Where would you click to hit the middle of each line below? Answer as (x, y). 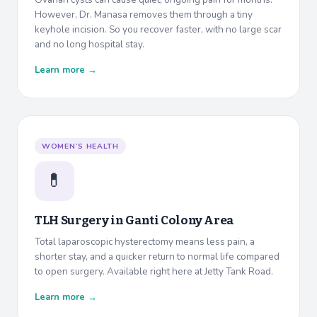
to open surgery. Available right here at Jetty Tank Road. (154, 272)
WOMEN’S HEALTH (80, 146)
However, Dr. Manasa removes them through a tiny (144, 15)
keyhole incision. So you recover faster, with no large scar (158, 30)
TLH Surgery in (80, 221)
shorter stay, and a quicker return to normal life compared (157, 257)
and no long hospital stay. (90, 45)
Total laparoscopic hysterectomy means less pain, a (145, 242)
